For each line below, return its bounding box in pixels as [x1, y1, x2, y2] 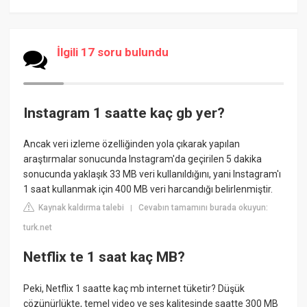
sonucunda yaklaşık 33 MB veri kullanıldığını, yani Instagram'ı [23, 169, 282, 180]
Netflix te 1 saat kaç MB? [23, 249, 186, 266]
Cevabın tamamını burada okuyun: [138, 203, 269, 213]
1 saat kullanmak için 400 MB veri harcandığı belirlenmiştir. [23, 184, 273, 195]
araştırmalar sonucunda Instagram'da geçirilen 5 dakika [23, 153, 262, 165]
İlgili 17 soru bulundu [57, 45, 169, 59]
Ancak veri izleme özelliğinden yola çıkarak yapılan [23, 138, 241, 150]
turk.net [23, 223, 53, 233]
